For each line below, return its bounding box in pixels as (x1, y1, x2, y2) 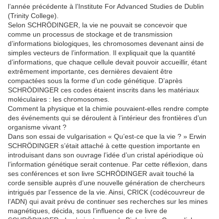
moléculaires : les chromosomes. (8, 95, 109, 104)
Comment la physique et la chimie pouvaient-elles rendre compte (8, 105, 209, 113)
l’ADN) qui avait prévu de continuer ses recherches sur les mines (8, 197, 208, 206)
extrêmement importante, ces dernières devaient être (8, 67, 173, 76)
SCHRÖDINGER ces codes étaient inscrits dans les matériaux (8, 86, 199, 94)
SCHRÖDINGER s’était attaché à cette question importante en (8, 142, 200, 150)
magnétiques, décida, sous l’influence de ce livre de (8, 207, 167, 215)
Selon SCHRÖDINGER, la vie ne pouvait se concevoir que (8, 21, 187, 29)
